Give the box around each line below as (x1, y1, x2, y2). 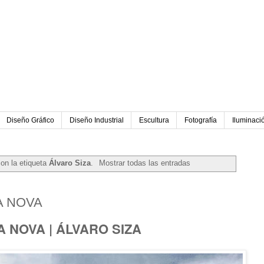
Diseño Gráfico (6, 116, 54, 125)
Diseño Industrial (70, 116, 124, 125)
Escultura (139, 116, 169, 125)
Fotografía (184, 116, 217, 125)
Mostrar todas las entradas (98, 159, 190, 168)
